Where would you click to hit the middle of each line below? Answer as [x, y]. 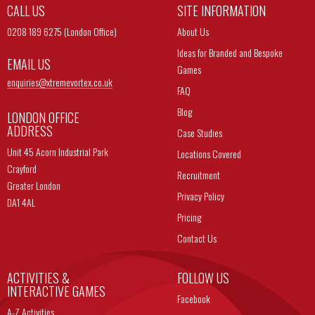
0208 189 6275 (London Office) [62, 31]
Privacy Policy [200, 196]
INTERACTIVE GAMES [56, 291]
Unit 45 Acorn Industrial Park [58, 152]
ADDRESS [30, 131]
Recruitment [198, 175]
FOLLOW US [203, 278]
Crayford [22, 168]
